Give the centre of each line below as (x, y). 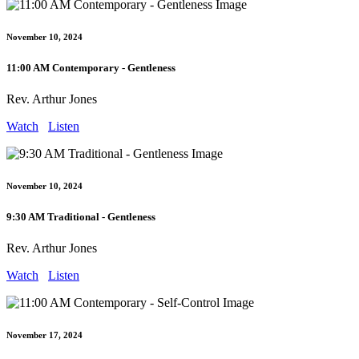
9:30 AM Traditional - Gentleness (81, 216)
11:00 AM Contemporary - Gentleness (91, 67)
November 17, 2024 (44, 335)
